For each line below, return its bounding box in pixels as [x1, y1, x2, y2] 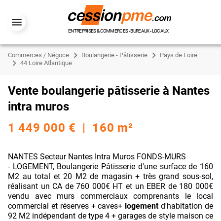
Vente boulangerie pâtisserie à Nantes [8, 84, 210, 98]
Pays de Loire [160, 51, 198, 59]
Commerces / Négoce [8, 51, 69, 59]
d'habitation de [158, 201, 214, 211]
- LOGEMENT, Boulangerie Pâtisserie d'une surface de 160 [8, 162, 213, 171]
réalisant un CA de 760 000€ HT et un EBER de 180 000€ [8, 182, 213, 191]
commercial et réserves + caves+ [8, 201, 125, 211]
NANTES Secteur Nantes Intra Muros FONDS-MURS [8, 152, 186, 161]
